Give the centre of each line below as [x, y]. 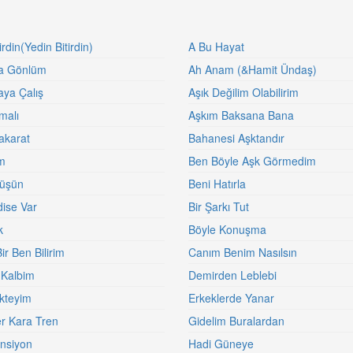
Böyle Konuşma [227, 229]
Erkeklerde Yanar [231, 298]
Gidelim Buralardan [236, 321]
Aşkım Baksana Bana [241, 115]
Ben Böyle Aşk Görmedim [252, 161]
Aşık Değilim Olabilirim [243, 92]
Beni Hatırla [217, 184]
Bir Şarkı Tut [219, 206]
